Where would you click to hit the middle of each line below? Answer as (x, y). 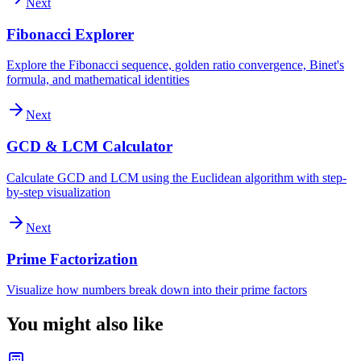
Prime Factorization (72, 259)
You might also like (85, 324)
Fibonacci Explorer (70, 34)
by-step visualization (58, 192)
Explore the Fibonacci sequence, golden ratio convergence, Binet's (175, 65)
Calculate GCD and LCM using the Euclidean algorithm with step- (176, 177)
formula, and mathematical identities (98, 80)
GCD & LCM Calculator (89, 147)
